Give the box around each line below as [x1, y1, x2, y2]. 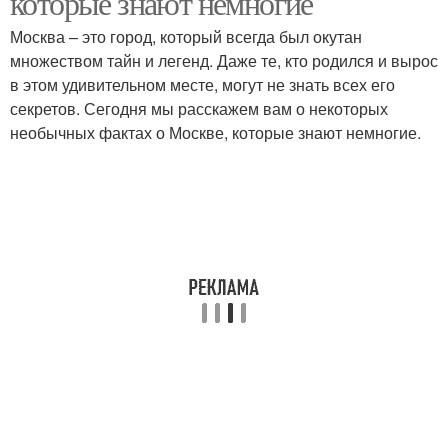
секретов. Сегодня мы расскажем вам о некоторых [10, 97, 388, 120]
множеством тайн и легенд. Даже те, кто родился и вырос [10, 49, 438, 72]
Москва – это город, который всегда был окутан [10, 25, 362, 48]
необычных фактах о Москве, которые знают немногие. [10, 121, 421, 144]
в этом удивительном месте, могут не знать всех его [10, 73, 395, 96]
